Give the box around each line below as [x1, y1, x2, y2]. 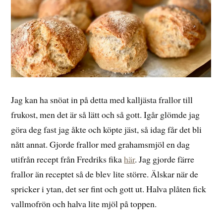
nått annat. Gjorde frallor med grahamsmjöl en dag [11, 138, 190, 150]
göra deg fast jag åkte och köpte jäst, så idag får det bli [11, 123, 202, 135]
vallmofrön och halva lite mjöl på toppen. [11, 197, 157, 210]
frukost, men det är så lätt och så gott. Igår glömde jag [11, 108, 200, 120]
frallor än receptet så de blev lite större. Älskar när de [11, 167, 199, 180]
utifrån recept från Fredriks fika [11, 153, 124, 165]
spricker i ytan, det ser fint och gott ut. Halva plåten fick [11, 182, 207, 195]
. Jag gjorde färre [135, 153, 195, 165]
